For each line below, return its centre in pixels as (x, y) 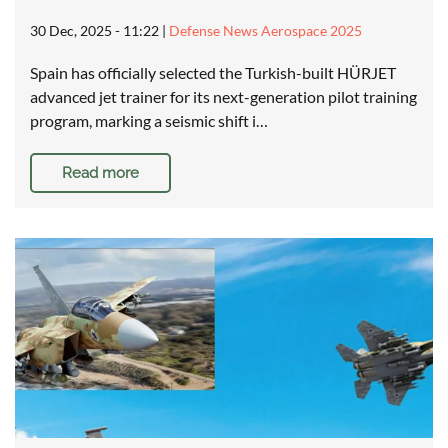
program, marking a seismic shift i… (149, 121)
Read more (100, 173)
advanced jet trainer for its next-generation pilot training (223, 97)
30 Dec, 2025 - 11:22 (94, 31)
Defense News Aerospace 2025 (265, 31)
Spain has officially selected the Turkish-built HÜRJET (213, 73)
